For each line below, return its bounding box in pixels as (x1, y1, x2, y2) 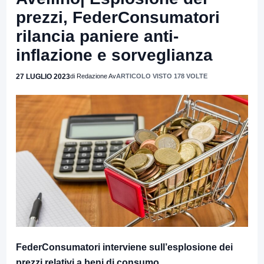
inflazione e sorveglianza (16, 45, 213, 64)
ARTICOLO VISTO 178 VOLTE (116, 72, 207, 80)
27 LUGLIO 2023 (16, 72, 70, 81)
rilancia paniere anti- (16, 27, 179, 45)
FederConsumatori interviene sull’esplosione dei (16, 242, 233, 253)
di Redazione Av (70, 72, 116, 80)
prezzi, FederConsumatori (16, 8, 220, 27)
